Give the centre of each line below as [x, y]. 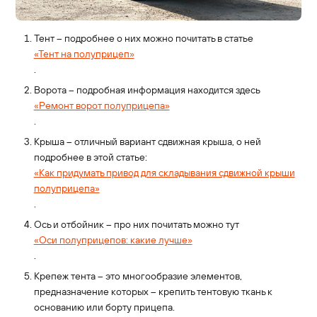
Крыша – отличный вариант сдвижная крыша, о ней [147, 142]
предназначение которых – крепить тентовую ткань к [153, 292]
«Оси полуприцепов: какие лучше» [113, 240]
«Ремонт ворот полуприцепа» [102, 106]
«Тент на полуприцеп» [84, 54]
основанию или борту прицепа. [104, 307]
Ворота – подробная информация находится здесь [147, 90]
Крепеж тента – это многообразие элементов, [138, 276]
